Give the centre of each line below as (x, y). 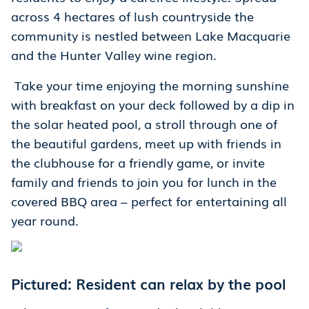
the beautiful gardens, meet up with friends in (146, 143)
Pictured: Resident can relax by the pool (148, 283)
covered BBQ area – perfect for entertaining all (149, 201)
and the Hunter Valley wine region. (117, 55)
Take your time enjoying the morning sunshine (150, 85)
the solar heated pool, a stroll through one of (144, 124)
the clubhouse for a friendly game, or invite (138, 162)
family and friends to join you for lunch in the (144, 182)
